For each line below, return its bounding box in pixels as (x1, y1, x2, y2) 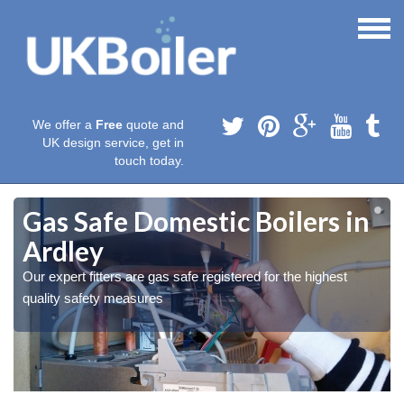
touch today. (115, 153, 184, 169)
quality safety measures (23, 290, 163, 307)
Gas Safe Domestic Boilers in (23, 205, 370, 238)
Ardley (23, 234, 104, 268)
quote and (123, 117, 184, 133)
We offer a (32, 117, 96, 133)
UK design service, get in (42, 135, 184, 151)
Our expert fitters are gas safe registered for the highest (23, 269, 347, 285)
